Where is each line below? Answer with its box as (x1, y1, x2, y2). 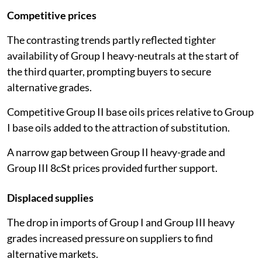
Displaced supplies (7, 191, 94, 204)
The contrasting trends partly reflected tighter (7, 33, 216, 46)
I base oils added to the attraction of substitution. (7, 120, 230, 134)
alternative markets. (7, 247, 98, 260)
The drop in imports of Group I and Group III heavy (7, 215, 235, 229)
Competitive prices (7, 8, 96, 22)
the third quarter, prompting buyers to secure (7, 64, 211, 78)
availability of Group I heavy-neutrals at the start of (7, 49, 239, 62)
